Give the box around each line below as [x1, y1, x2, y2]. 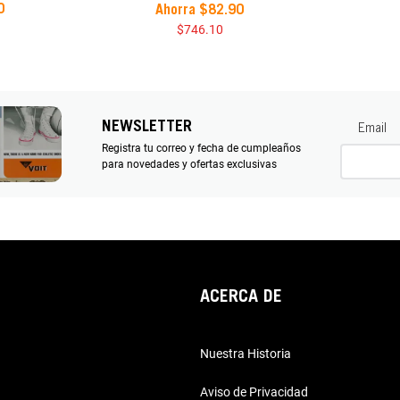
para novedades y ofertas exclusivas [102, 157, 277, 171]
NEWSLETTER [102, 119, 192, 136]
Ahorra [155, 3, 200, 18]
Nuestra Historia [200, 346, 291, 362]
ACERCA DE [200, 288, 282, 307]
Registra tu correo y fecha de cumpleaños [102, 141, 301, 154]
